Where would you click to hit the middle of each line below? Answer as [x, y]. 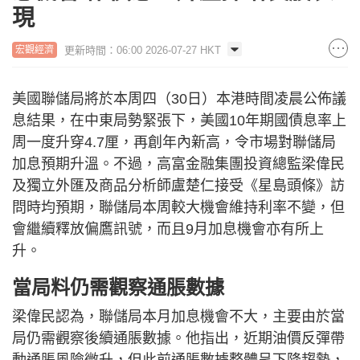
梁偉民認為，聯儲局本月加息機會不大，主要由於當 [178, 316]
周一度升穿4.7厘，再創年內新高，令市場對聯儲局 [174, 142]
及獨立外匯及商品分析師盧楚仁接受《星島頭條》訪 [178, 185]
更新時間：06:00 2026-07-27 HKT [143, 50]
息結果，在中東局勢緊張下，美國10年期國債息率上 [179, 120]
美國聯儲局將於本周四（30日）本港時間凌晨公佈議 [179, 98]
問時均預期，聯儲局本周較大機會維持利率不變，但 [178, 207]
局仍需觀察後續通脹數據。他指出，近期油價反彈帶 [178, 338]
